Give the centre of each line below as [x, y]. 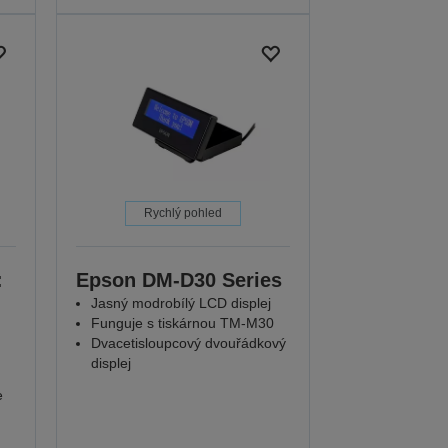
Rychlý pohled [183, 213]
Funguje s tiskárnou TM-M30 [183, 323]
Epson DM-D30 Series [179, 280]
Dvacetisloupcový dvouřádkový [189, 343]
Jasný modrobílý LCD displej [181, 303]
